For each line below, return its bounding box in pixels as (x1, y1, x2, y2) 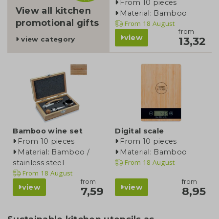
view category (19, 35, 75, 44)
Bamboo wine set (13, 127, 83, 136)
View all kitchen (15, 5, 91, 16)
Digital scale (115, 127, 164, 136)
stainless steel (13, 158, 64, 168)
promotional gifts (15, 18, 99, 28)
